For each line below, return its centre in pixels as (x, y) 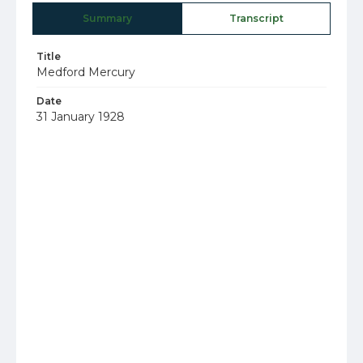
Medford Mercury (86, 72)
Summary (107, 18)
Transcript (256, 18)
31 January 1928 (81, 117)
